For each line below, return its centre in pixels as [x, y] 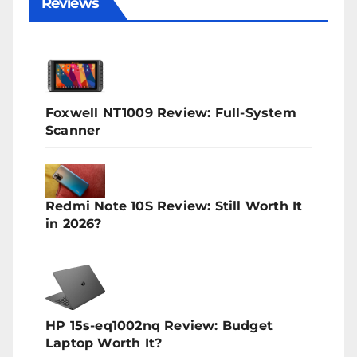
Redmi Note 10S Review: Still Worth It [174, 206]
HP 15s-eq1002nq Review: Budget [159, 325]
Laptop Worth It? [104, 343]
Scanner [73, 130]
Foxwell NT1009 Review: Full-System [171, 112]
